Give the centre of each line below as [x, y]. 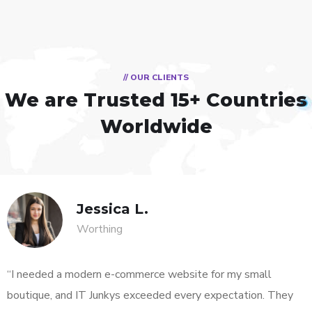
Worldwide [156, 126]
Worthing [100, 229]
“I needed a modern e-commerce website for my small [139, 274]
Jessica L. [112, 209]
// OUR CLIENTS [156, 77]
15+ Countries [239, 100]
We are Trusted [88, 100]
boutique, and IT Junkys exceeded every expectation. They [150, 295]
